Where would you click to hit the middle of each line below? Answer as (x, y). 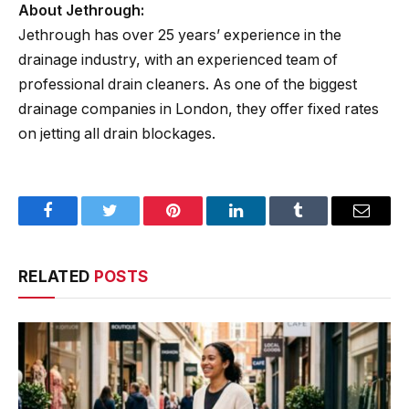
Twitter (133, 224)
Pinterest (201, 224)
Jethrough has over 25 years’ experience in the (180, 36)
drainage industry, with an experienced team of (178, 60)
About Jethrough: (81, 11)
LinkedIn (264, 224)
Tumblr (321, 224)
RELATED (56, 277)
